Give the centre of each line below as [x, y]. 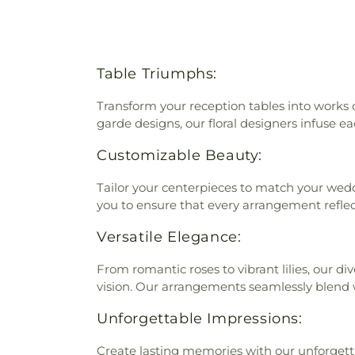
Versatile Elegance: [169, 237]
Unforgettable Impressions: [200, 318]
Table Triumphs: [157, 73]
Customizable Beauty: [179, 155]
